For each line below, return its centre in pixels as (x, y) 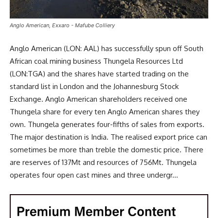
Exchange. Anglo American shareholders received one (99, 99)
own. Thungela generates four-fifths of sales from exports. (107, 125)
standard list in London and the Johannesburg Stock (94, 87)
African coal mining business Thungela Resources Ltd (96, 61)
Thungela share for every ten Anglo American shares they (105, 112)
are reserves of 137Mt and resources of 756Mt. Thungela (103, 163)
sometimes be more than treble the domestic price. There (107, 150)
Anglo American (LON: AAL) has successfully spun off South (107, 49)
